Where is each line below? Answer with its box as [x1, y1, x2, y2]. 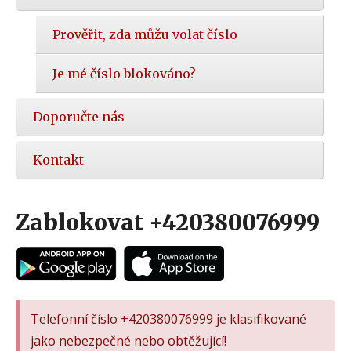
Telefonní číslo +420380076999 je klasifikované [31, 309, 306, 327]
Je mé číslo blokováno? [52, 66, 196, 82]
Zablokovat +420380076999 [16, 208, 320, 237]
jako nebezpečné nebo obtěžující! [31, 331, 226, 349]
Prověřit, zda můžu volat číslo [52, 27, 237, 43]
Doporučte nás [33, 109, 125, 125]
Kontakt [33, 152, 84, 168]
